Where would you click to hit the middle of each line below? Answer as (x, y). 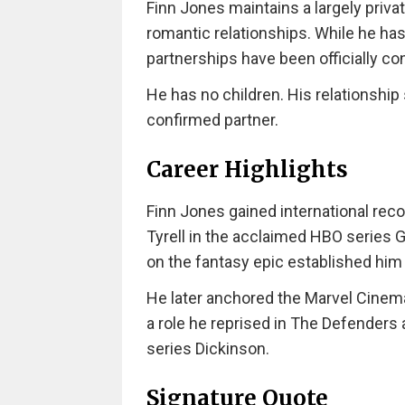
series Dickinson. (207, 348)
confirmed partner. (212, 119)
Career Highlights (247, 169)
